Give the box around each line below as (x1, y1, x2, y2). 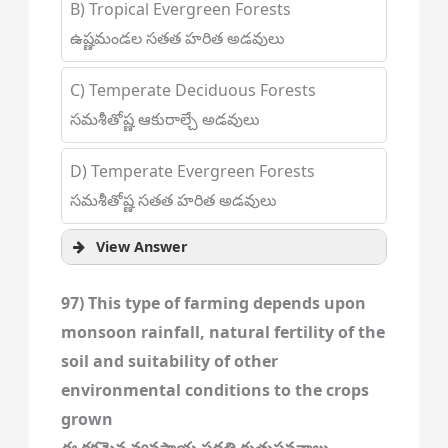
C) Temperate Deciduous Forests (69, 79, 316, 101)
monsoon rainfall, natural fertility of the (60, 321, 385, 343)
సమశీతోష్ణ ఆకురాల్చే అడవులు (69, 108, 260, 130)
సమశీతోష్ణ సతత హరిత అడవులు (69, 189, 277, 211)
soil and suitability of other (60, 350, 278, 372)
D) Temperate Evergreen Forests (69, 160, 315, 182)
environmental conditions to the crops (60, 379, 369, 401)
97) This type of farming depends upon (60, 292, 366, 314)
